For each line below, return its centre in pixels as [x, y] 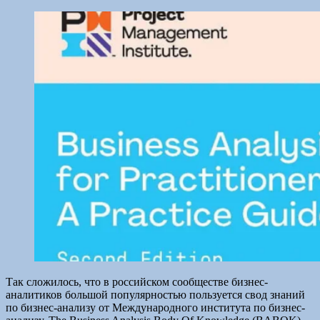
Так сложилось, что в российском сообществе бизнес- [137, 281]
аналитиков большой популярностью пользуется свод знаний [155, 294]
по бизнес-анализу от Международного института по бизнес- [155, 307]
